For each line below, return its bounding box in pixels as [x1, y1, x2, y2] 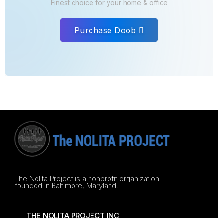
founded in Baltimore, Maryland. [15, 181, 118, 190]
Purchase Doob [74, 25, 136, 35]
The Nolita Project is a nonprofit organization [15, 174, 159, 183]
